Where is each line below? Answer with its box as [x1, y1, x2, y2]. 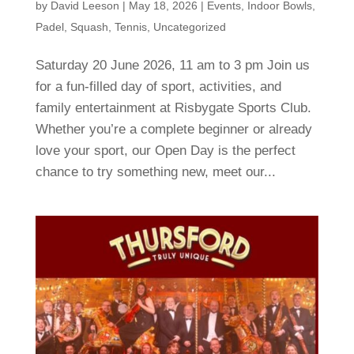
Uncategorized [153, 21, 226, 34]
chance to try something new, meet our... [35, 164, 276, 180]
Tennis [114, 21, 147, 34]
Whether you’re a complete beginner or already [35, 122, 312, 137]
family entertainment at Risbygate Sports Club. [35, 100, 311, 116]
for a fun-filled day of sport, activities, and [35, 79, 281, 95]
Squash [70, 21, 108, 34]
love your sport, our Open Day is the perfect [35, 143, 296, 159]
